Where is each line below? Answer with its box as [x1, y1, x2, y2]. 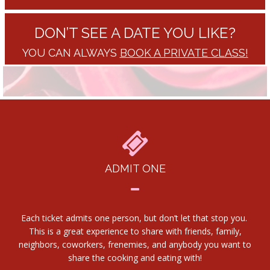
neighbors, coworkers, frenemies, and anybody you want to [19, 238, 251, 250]
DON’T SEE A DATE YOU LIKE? [34, 24, 236, 42]
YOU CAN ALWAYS [22, 46, 120, 59]
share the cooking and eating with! [68, 251, 202, 263]
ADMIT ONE [104, 162, 166, 175]
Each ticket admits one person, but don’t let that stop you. [20, 212, 250, 224]
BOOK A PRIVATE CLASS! [119, 46, 248, 59]
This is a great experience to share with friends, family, [28, 225, 242, 237]
